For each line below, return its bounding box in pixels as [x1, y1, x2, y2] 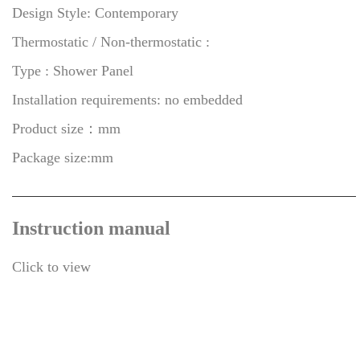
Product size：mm [12, 121, 121, 137]
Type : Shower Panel [12, 63, 137, 80]
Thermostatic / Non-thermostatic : [12, 34, 214, 51]
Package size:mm [12, 149, 113, 166]
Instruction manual [12, 218, 170, 239]
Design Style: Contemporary [12, 5, 178, 22]
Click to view [12, 259, 91, 276]
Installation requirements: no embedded [12, 92, 243, 108]
